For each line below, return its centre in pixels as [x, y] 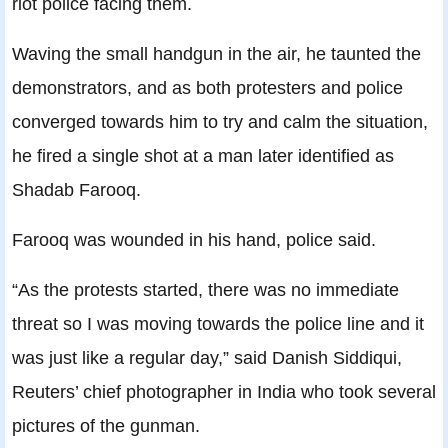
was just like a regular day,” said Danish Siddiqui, [207, 358]
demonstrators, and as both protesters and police [207, 88]
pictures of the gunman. [106, 426]
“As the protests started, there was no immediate [205, 290]
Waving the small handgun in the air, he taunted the [216, 54]
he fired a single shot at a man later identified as [203, 156]
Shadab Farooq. [76, 190]
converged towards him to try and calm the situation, [220, 122]
